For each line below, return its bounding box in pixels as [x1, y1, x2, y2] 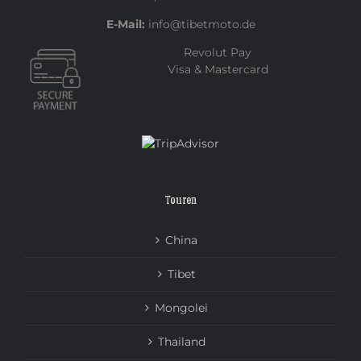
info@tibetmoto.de [144, 16, 255, 31]
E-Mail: [106, 16, 145, 31]
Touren [164, 193, 197, 208]
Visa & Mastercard [167, 61, 268, 77]
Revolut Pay [184, 44, 251, 60]
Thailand [157, 334, 205, 349]
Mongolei [155, 300, 208, 315]
